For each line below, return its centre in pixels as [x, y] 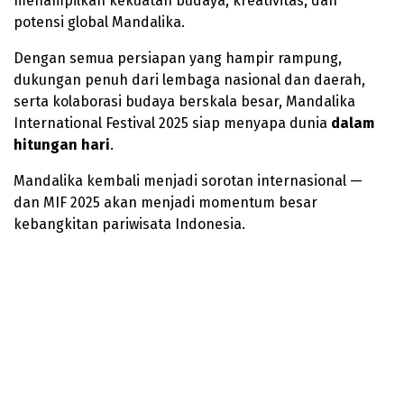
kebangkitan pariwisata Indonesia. [129, 224]
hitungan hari [62, 144]
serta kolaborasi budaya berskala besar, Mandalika [184, 101]
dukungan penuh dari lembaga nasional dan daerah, [189, 79]
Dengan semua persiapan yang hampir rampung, [178, 58]
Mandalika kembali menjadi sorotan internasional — [188, 180]
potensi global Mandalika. [99, 22]
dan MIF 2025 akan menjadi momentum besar [165, 202]
